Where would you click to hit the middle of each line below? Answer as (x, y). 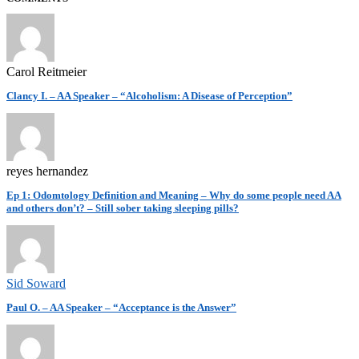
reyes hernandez (47, 171)
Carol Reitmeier (46, 71)
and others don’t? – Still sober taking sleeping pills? (123, 208)
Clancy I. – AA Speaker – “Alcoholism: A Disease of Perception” (149, 95)
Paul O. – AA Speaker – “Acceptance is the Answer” (121, 307)
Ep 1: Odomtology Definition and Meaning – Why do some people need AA (174, 195)
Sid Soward (36, 283)
